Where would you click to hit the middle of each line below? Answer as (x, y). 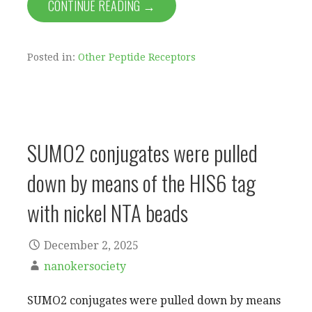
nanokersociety (85, 266)
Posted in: (53, 57)
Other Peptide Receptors (137, 57)
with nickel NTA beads (108, 212)
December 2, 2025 (91, 245)
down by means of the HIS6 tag (141, 182)
